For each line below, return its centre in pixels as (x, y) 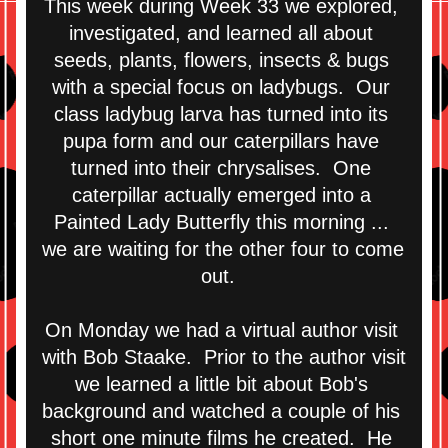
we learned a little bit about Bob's (221, 384)
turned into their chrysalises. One (221, 168)
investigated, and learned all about (221, 33)
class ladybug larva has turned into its (221, 114)
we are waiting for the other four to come (223, 249)
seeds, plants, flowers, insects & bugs (221, 60)
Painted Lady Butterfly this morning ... (221, 222)
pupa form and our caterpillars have (221, 141)
